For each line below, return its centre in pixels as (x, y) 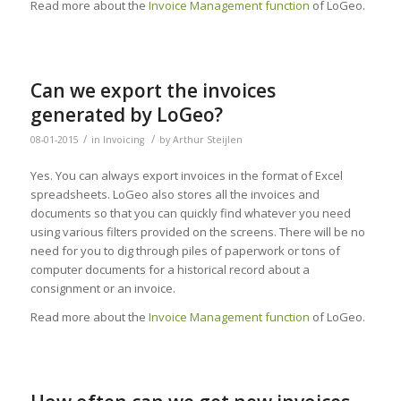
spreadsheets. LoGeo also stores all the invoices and (175, 195)
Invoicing (123, 140)
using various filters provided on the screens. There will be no (197, 232)
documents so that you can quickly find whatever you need (190, 213)
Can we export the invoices (153, 91)
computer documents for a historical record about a (170, 270)
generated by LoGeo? (126, 115)
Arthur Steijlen (207, 140)
